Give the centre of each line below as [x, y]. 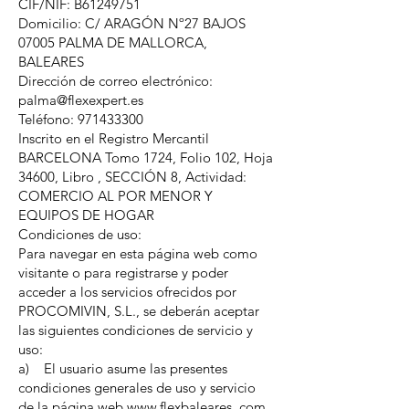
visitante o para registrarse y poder [123, 273]
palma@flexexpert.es [81, 100]
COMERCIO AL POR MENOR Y [115, 196]
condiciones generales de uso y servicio [137, 388]
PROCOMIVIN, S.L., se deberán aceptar [139, 311]
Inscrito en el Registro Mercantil [114, 138]
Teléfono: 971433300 [81, 119]
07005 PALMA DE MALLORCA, [113, 42]
